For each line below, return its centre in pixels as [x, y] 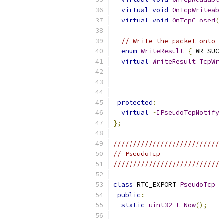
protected [135, 102]
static [133, 205]
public [129, 195]
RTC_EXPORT [156, 185]
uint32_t [164, 205]
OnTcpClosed [194, 20]
